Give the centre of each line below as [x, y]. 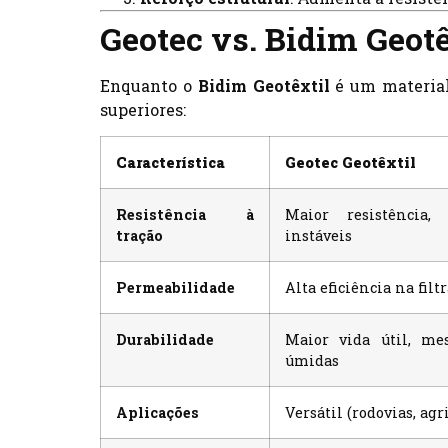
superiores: [143, 109]
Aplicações [157, 413]
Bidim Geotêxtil [263, 85]
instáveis [318, 236]
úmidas [312, 361]
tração [139, 236]
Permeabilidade [175, 288]
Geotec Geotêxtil [350, 163]
